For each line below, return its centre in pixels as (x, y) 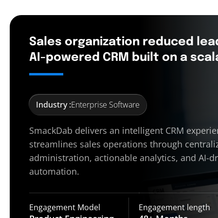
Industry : (54, 105)
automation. (54, 172)
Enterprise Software (105, 105)
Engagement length (175, 208)
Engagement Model (65, 208)
